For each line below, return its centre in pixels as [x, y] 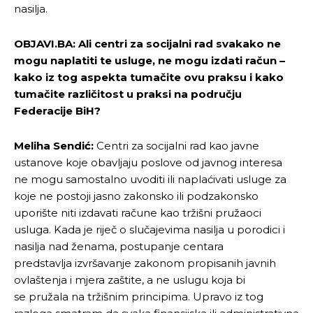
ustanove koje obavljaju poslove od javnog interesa [148, 162]
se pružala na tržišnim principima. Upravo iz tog [139, 296]
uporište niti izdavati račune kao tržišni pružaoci [138, 212]
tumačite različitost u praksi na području [128, 94]
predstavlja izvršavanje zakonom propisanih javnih [145, 263]
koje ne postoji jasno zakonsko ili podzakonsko [136, 196]
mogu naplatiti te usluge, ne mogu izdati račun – [150, 60]
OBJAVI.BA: [46, 43]
